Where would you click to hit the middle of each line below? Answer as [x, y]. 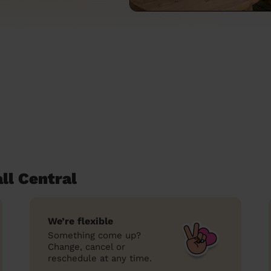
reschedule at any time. [100, 258]
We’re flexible [80, 221]
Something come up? [94, 235]
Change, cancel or [87, 247]
